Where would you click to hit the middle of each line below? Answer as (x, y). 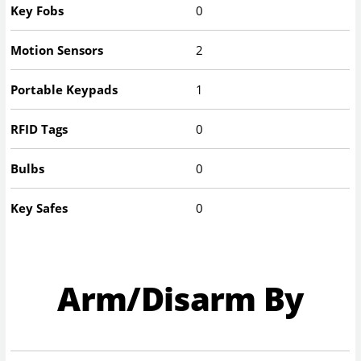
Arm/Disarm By (180, 298)
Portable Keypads (64, 90)
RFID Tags (39, 129)
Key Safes (39, 208)
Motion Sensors (57, 50)
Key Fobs (37, 11)
